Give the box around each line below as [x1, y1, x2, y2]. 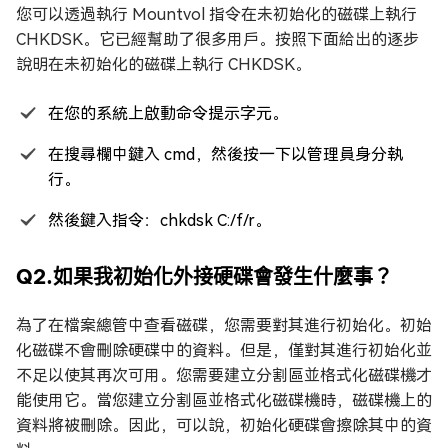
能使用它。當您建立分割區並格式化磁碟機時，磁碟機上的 [16, 390, 432, 410]
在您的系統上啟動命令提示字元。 [48, 103, 288, 123]
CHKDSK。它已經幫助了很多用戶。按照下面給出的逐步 [16, 29, 419, 49]
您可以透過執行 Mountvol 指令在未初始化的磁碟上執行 [16, 4, 417, 24]
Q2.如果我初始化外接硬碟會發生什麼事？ [16, 263, 393, 289]
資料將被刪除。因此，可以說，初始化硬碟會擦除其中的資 [16, 415, 432, 435]
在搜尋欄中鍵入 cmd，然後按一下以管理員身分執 [48, 144, 403, 164]
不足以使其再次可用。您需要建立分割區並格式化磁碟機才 [16, 365, 432, 385]
